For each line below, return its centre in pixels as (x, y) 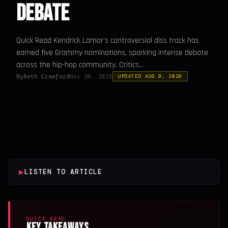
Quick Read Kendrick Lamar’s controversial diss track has (108, 40)
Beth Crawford (47, 76)
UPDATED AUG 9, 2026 (150, 76)
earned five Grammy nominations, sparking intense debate (112, 53)
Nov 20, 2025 (91, 76)
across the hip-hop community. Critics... (80, 65)
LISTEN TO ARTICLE (63, 172)
